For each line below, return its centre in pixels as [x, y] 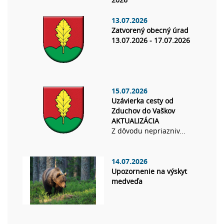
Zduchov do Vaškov [143, 111]
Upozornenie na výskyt [149, 171]
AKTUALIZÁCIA [135, 121]
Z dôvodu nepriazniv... [148, 131]
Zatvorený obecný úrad [150, 30]
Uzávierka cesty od [142, 101]
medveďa [127, 181]
